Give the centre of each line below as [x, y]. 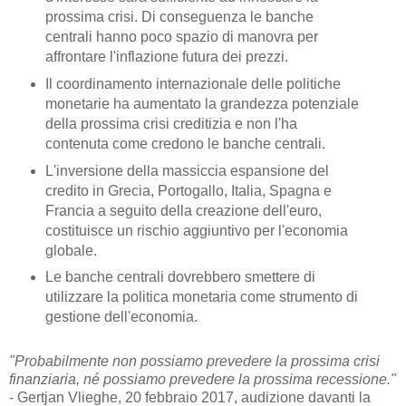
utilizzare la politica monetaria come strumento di [201, 297]
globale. [71, 250]
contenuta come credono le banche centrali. [185, 143]
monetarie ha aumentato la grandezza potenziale [202, 103]
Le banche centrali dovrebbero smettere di [180, 277]
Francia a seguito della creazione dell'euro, [183, 210]
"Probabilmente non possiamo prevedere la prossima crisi [194, 362]
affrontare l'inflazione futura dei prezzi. [166, 56]
